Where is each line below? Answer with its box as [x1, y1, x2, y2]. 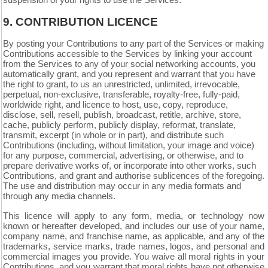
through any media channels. [3, 191, 115, 201]
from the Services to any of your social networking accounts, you [3, 59, 255, 69]
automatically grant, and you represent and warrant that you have [3, 69, 255, 79]
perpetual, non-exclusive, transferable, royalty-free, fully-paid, [3, 90, 240, 99]
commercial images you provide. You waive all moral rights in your [3, 252, 264, 261]
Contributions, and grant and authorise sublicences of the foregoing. [3, 171, 264, 181]
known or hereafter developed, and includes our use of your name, [3, 221, 264, 231]
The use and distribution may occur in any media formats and [3, 181, 241, 191]
